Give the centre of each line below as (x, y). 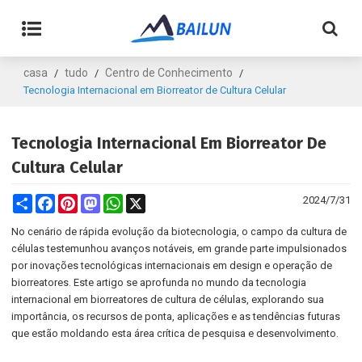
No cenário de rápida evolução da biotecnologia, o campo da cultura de (179, 232)
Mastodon (125, 200)
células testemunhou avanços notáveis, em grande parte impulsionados (179, 248)
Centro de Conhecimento (169, 73)
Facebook (79, 200)
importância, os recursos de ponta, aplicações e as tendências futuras (176, 316)
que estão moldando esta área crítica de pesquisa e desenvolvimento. (175, 333)
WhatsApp (148, 200)
